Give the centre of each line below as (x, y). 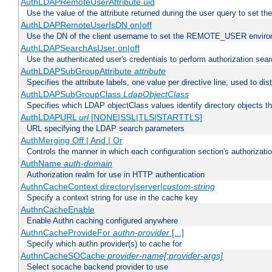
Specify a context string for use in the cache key (112, 198)
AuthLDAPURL (49, 117)
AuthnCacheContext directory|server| (91, 187)
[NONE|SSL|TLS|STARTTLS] (145, 117)
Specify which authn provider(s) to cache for (104, 244)
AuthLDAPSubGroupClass (72, 94)
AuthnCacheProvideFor (66, 233)
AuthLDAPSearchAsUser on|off (80, 48)
